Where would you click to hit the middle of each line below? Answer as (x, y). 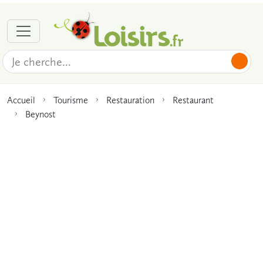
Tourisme (71, 100)
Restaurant (193, 100)
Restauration (130, 100)
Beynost (41, 114)
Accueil (21, 100)
